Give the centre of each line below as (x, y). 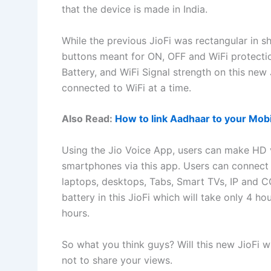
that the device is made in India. (135, 9)
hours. (76, 213)
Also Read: (88, 119)
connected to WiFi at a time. (126, 87)
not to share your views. (117, 260)
